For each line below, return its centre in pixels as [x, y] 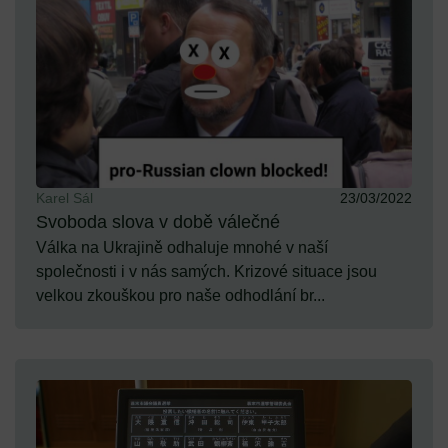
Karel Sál [64, 197]
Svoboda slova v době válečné [158, 221]
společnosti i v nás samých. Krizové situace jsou [206, 271]
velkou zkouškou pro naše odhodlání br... [180, 295]
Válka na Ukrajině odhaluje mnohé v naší [182, 247]
